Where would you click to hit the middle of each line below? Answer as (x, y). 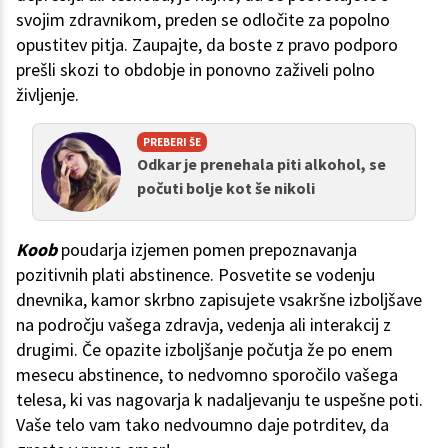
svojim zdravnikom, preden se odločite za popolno (203, 20)
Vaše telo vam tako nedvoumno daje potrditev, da (202, 425)
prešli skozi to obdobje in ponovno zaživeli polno (195, 70)
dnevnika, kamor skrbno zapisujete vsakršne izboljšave (219, 300)
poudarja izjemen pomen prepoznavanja (207, 250)
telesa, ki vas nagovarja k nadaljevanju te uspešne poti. (219, 400)
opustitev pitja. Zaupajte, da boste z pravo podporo (207, 45)
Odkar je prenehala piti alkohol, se (261, 164)
